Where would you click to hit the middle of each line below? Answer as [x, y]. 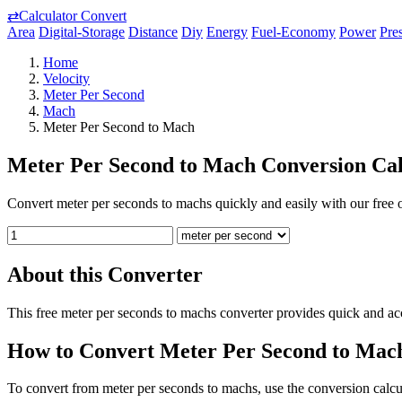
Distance [153, 32]
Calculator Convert [73, 16]
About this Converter [105, 274]
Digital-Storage [82, 32]
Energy [227, 32]
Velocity [66, 79]
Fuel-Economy [293, 32]
